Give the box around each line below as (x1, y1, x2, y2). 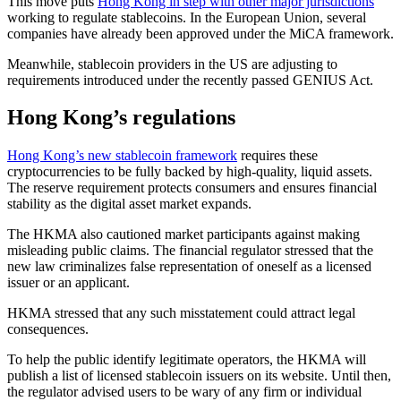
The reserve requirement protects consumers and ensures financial (7, 180, 377, 196)
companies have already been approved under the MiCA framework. (7, 25, 394, 41)
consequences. (7, 321, 89, 337)
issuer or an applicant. (7, 275, 130, 291)
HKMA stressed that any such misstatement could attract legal (7, 305, 355, 321)
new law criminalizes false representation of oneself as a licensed (7, 259, 371, 275)
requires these (237, 148, 318, 164)
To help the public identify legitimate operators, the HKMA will (7, 352, 366, 368)
